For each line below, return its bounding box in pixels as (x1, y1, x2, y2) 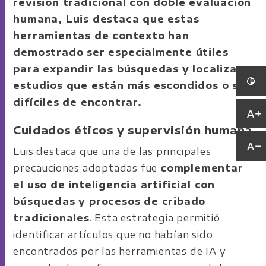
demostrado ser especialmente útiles (13, 46, 229, 58)
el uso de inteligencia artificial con (13, 178, 216, 191)
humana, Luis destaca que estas (13, 12, 199, 25)
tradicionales (13, 211, 90, 224)
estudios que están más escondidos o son (13, 79, 252, 91)
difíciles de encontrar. (13, 96, 142, 108)
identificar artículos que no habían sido (13, 228, 213, 240)
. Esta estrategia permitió (89, 211, 220, 224)
